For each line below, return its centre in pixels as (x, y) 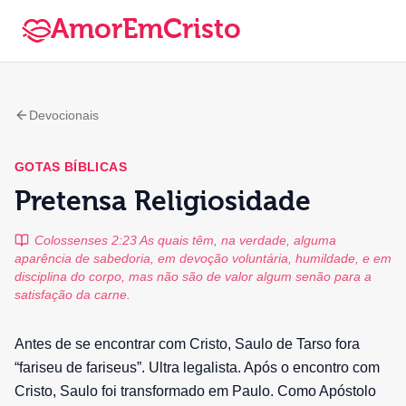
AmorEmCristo (146, 31)
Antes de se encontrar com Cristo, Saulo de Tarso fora (187, 344)
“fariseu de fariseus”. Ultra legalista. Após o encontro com (197, 368)
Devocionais (64, 115)
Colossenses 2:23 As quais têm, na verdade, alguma (185, 240)
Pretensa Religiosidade (163, 203)
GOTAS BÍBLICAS (71, 167)
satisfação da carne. (72, 295)
